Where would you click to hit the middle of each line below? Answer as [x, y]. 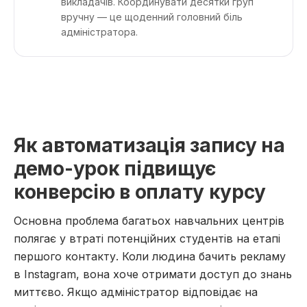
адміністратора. [99, 32]
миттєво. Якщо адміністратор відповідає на [136, 292]
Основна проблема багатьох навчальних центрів [149, 221]
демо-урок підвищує [115, 169]
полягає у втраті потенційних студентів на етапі [147, 238]
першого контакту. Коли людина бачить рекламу [150, 256]
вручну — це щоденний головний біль [152, 17]
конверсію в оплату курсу [140, 192]
